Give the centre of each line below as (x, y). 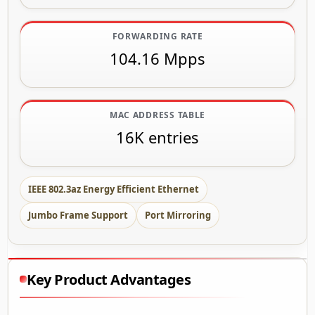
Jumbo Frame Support (78, 215)
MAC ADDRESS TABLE (157, 115)
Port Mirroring (178, 215)
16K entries (157, 137)
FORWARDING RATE (157, 36)
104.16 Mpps (157, 58)
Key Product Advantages (109, 279)
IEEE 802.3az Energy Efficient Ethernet (114, 189)
